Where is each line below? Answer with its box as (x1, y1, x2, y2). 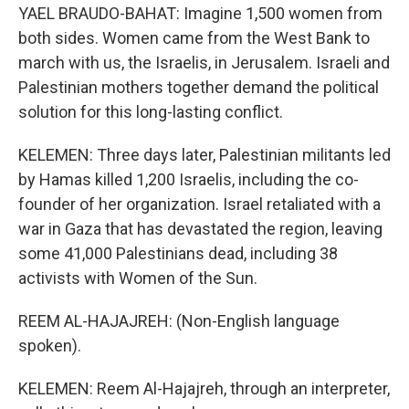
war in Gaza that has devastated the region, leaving (18, 219, 383, 238)
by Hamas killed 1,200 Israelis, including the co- (18, 170, 359, 189)
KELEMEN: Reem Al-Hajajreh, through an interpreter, (18, 379, 390, 398)
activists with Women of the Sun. (18, 268, 257, 288)
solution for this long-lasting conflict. (18, 102, 283, 121)
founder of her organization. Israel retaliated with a (18, 194, 381, 214)
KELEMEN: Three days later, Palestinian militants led (18, 145, 391, 164)
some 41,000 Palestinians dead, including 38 (18, 244, 338, 263)
